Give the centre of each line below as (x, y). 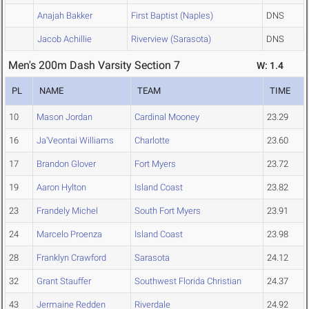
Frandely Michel (67, 211)
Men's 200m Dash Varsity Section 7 (94, 66)
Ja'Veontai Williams (75, 141)
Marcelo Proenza (69, 235)
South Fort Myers (168, 211)
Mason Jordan (64, 117)
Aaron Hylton (61, 188)
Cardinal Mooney (167, 117)
